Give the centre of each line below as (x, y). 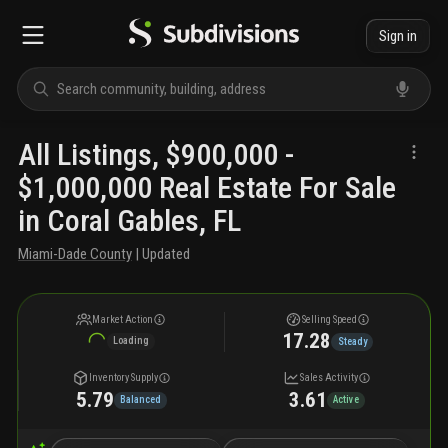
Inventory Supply (123, 378)
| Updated (161, 254)
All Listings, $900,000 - (156, 154)
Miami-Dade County (75, 254)
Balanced (140, 400)
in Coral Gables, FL (129, 220)
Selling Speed (329, 319)
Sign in (397, 35)
